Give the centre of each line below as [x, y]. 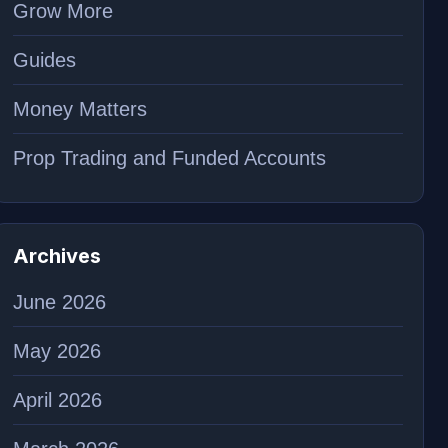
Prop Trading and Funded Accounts [169, 158]
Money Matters [79, 109]
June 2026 [59, 302]
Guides [44, 60]
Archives [56, 256]
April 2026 [57, 400]
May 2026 [56, 351]
